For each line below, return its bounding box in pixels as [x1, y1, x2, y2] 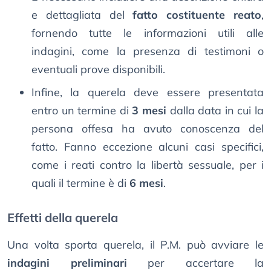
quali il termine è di [31, 176, 129, 191]
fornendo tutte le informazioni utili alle [31, 26, 264, 41]
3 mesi [132, 103, 167, 118]
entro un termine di [31, 103, 132, 118]
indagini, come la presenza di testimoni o [31, 44, 264, 59]
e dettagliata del [31, 8, 133, 22]
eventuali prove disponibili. [31, 62, 165, 77]
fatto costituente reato [132, 8, 262, 22]
